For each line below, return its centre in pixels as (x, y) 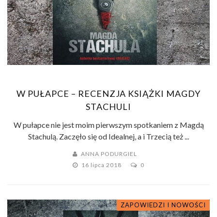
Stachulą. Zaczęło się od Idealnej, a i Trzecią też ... (108, 136)
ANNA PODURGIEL (109, 154)
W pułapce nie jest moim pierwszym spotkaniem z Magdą (108, 124)
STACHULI (108, 106)
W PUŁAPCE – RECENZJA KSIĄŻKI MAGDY (108, 93)
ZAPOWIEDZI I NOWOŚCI (163, 205)
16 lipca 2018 (102, 165)
